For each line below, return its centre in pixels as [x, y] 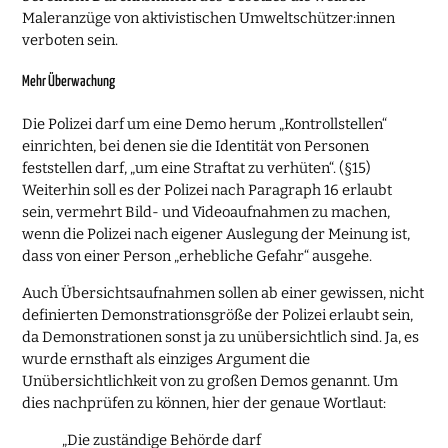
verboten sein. [70, 39]
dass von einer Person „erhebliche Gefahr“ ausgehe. [197, 256]
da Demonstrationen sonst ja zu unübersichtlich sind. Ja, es [221, 337]
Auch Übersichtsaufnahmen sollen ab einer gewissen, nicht [223, 293]
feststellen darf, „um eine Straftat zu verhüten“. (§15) [197, 168]
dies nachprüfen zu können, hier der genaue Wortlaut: [204, 403]
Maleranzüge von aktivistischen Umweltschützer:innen [209, 17]
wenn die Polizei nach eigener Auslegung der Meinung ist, [216, 234]
